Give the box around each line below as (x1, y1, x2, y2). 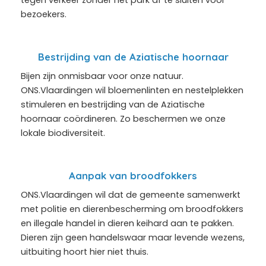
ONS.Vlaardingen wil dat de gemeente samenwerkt (21, 188, 240, 201)
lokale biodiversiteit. (21, 126, 105, 139)
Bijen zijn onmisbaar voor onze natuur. (21, 69, 183, 82)
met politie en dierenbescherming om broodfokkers (21, 202, 243, 215)
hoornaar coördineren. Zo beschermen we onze (21, 112, 226, 125)
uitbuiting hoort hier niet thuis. (21, 245, 148, 258)
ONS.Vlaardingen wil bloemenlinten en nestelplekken (21, 84, 243, 96)
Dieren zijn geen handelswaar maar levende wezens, (21, 231, 245, 243)
